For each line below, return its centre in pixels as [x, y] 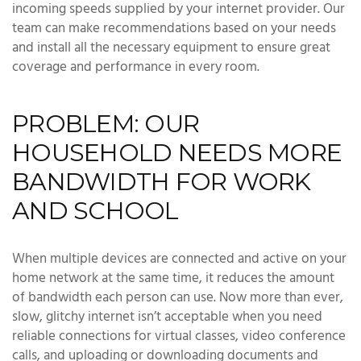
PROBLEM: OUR [106, 123]
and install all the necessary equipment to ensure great [171, 48]
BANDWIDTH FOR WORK [162, 181]
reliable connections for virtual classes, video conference [179, 336]
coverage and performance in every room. [144, 67]
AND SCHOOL [95, 210]
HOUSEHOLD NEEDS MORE [177, 152]
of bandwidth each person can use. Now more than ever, [178, 298]
